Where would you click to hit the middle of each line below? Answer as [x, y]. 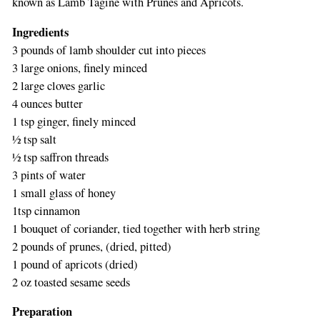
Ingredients [40, 32]
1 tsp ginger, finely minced [74, 121]
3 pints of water [49, 175]
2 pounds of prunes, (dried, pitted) [91, 246]
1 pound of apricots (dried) [75, 264]
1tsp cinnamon [46, 210]
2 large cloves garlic [58, 85]
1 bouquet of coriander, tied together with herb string [136, 228]
